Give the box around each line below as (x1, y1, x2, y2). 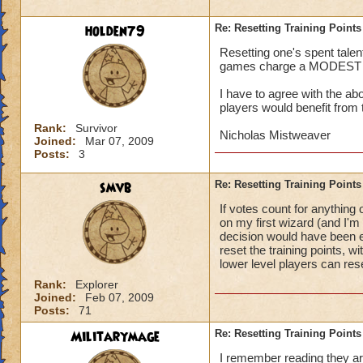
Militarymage (70, 327, 160, 347)
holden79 (85, 22, 145, 41)
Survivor (75, 122, 117, 135)
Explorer (75, 278, 118, 291)
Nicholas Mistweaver (220, 128, 331, 142)
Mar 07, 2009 (85, 135, 154, 147)
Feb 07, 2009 (85, 291, 154, 304)
